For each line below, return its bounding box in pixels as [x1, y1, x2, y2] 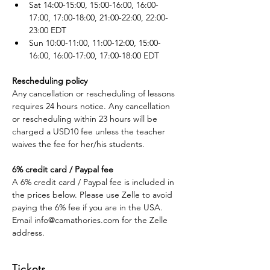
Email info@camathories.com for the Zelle [12, 215, 170, 226]
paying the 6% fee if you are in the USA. [12, 202, 165, 213]
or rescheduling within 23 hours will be [12, 113, 160, 125]
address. [12, 227, 45, 239]
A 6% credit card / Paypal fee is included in [12, 177, 177, 188]
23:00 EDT [29, 25, 66, 36]
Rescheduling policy [12, 75, 87, 87]
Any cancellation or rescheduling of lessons [12, 88, 177, 99]
